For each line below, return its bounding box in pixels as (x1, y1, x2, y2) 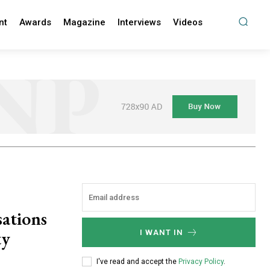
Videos (172, 17, 202, 28)
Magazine (63, 17, 105, 28)
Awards (19, 17, 51, 28)
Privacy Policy (178, 257, 224, 266)
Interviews (117, 17, 161, 28)
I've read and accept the (96, 257, 178, 266)
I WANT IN (139, 228, 183, 237)
